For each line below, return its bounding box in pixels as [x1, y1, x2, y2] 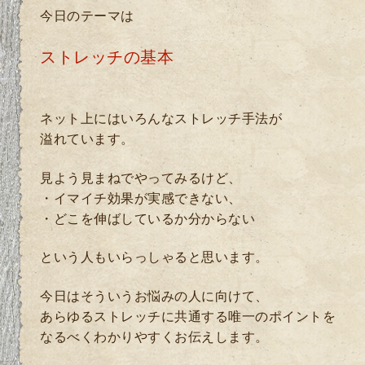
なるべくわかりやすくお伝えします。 [40, 329, 269, 344]
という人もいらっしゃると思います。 [40, 250, 269, 265]
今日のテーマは [40, 8, 134, 23]
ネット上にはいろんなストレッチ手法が [40, 112, 282, 126]
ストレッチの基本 [40, 48, 174, 67]
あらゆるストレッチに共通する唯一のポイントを [40, 309, 336, 323]
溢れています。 [40, 132, 134, 147]
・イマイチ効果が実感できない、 [40, 191, 242, 205]
